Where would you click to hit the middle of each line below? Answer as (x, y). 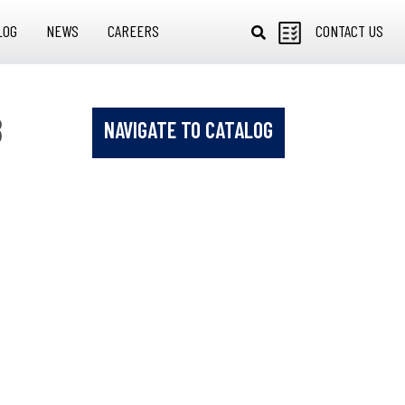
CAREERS (133, 30)
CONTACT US (349, 30)
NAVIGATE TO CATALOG (188, 130)
